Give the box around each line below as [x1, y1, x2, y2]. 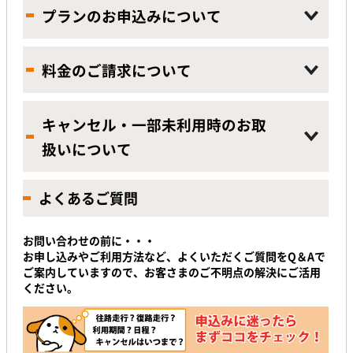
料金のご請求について [42, 59, 191, 82]
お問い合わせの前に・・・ [23, 232, 155, 249]
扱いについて [42, 138, 132, 161]
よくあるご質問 [39, 188, 138, 210]
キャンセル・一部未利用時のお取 [42, 113, 266, 136]
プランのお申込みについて [42, 5, 221, 28]
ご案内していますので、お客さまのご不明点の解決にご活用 [23, 264, 321, 281]
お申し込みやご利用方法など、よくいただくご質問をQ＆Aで [23, 248, 325, 265]
